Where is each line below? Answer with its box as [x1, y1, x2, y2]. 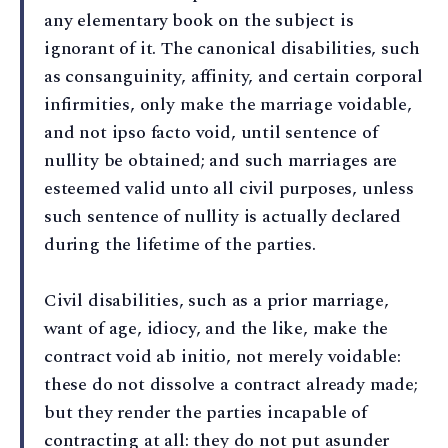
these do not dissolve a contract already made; [44, 371, 418, 399]
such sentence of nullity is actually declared [44, 203, 401, 231]
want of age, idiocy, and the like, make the [44, 315, 389, 343]
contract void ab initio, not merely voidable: [44, 343, 401, 371]
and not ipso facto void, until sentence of [44, 119, 378, 147]
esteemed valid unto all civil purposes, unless [44, 175, 414, 203]
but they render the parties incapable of [44, 399, 367, 427]
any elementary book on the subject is [44, 7, 354, 35]
